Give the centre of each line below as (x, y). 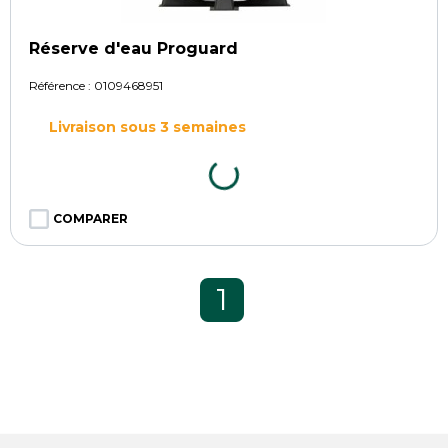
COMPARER (90, 218)
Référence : (61, 85)
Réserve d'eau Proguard (133, 48)
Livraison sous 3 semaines (147, 126)
